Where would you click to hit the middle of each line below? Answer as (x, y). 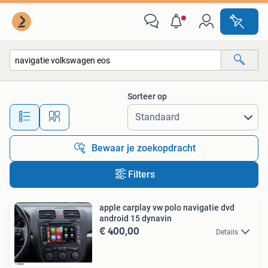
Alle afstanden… (126, 112)
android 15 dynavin (135, 218)
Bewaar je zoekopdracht (144, 148)
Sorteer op (147, 96)
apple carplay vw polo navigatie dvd (167, 208)
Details (227, 232)
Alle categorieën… (54, 86)
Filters (141, 174)
